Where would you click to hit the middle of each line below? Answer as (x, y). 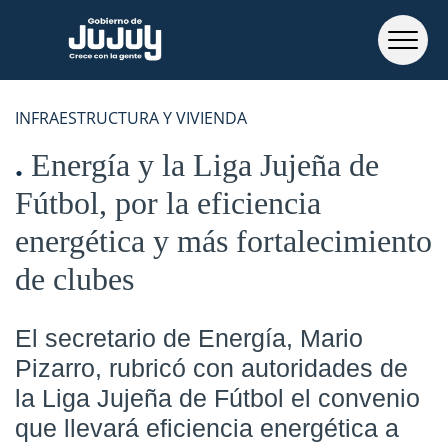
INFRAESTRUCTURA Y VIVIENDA (131, 118)
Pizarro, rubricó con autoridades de (211, 368)
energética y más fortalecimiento (223, 241)
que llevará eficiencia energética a (207, 428)
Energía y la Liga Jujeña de (205, 165)
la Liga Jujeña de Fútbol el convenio (217, 398)
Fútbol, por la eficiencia (168, 203)
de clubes (74, 279)
